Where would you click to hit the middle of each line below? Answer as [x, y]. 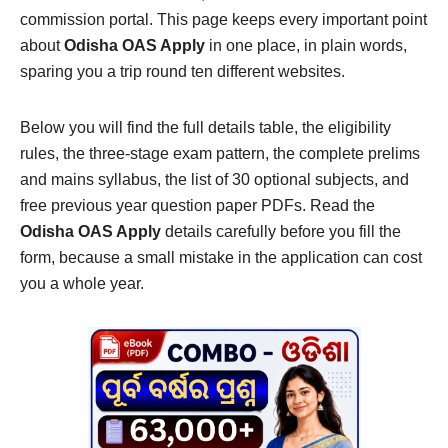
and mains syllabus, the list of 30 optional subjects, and [214, 180]
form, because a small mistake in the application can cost [221, 258]
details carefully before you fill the [281, 232]
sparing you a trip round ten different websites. [182, 72]
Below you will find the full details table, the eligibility [205, 128]
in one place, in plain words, [306, 46]
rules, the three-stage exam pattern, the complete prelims [220, 154]
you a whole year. [82, 284]
